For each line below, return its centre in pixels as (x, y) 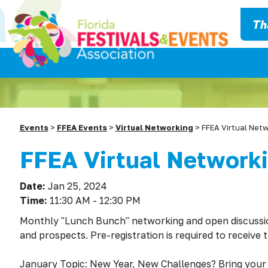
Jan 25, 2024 (77, 186)
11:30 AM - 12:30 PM (95, 200)
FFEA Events (82, 127)
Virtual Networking (154, 127)
